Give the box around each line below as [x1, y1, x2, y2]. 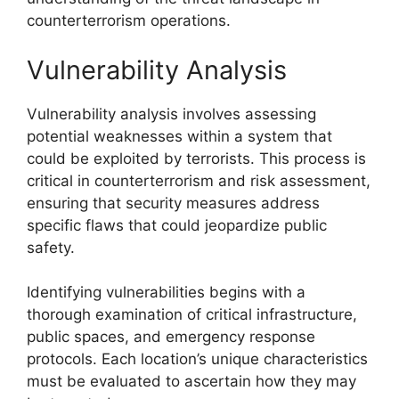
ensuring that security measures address [27, 193, 320, 212]
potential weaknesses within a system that [27, 126, 332, 145]
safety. [27, 238, 75, 256]
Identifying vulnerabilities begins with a [27, 283, 305, 301]
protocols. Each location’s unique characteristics [27, 350, 368, 368]
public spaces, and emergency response [27, 328, 315, 346]
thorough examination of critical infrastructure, [27, 305, 357, 323]
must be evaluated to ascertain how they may [27, 372, 356, 390]
